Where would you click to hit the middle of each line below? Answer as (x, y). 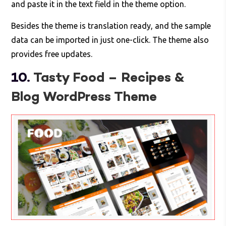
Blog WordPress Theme (84, 98)
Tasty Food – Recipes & (109, 78)
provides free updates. (52, 54)
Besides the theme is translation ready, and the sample (111, 26)
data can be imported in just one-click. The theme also (110, 40)
